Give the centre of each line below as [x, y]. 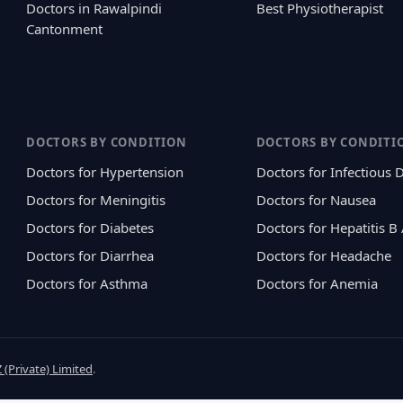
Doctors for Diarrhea [90, 256]
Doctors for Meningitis [96, 200]
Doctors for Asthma [87, 284]
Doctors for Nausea [316, 200]
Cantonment [65, 29]
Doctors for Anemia [317, 284]
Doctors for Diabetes [90, 228]
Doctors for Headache [323, 256]
